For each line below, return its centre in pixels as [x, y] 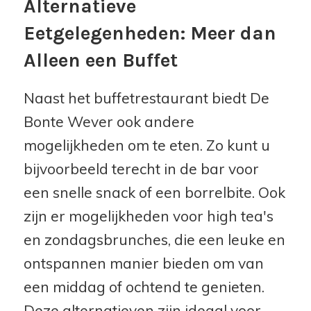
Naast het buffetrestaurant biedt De [146, 98]
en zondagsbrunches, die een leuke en [154, 240]
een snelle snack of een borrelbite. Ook [154, 193]
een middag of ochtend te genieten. [144, 287]
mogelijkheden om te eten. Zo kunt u [146, 145]
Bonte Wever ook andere [109, 122]
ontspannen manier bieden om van [143, 263]
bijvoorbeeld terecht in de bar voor [141, 169]
